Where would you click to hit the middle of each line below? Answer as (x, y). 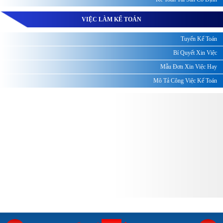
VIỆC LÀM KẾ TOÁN (111, 19)
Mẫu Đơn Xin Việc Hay (189, 66)
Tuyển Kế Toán (199, 39)
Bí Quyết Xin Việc (195, 53)
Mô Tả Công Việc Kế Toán (185, 80)
